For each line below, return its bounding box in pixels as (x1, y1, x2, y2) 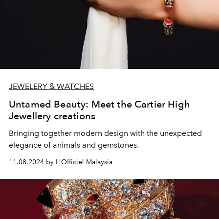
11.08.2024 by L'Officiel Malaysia (9, 158, 112, 166)
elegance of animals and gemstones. (9, 140, 139, 150)
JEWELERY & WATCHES (9, 82, 94, 91)
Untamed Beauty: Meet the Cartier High (9, 98, 190, 110)
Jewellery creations (9, 110, 96, 122)
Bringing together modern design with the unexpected (9, 129, 202, 138)
